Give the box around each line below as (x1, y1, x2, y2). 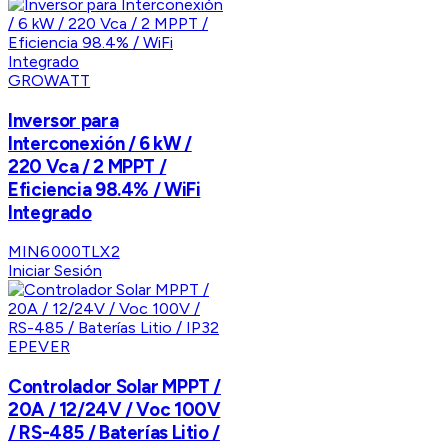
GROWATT (8, 70, 91, 90)
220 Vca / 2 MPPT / (8, 154, 167, 178)
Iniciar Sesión (8, 261, 102, 281)
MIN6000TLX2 (8, 242, 120, 262)
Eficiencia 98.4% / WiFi (8, 177, 201, 201)
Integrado (8, 200, 92, 224)
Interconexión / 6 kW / (8, 131, 192, 155)
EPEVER (8, 337, 70, 357)
